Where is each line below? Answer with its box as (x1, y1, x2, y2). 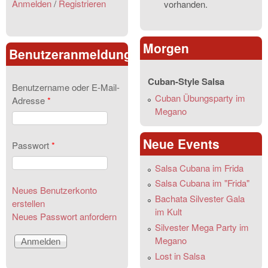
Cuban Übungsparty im (155, 91, 245, 104)
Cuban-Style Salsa (148, 74, 224, 88)
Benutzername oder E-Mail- (12, 80, 120, 93)
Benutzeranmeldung (9, 44, 132, 63)
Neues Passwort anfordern (12, 209, 117, 223)
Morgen (143, 38, 189, 57)
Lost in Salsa (155, 249, 205, 262)
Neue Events (143, 134, 220, 153)
